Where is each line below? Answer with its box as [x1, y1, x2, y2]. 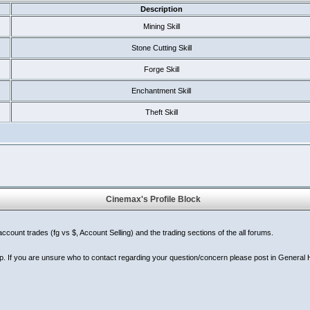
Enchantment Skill [131, 86, 191, 95]
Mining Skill [143, 22, 180, 30]
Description [140, 5, 183, 13]
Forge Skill [143, 65, 179, 73]
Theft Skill [145, 108, 178, 116]
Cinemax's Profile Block [105, 194, 205, 204]
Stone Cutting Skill [131, 44, 192, 52]
